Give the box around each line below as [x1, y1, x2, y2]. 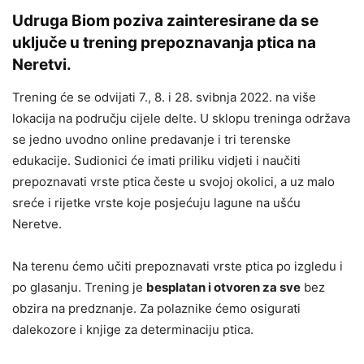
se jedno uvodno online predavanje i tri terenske [12, 132, 291, 147]
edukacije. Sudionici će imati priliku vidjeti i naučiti [12, 153, 301, 168]
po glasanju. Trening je [12, 279, 146, 295]
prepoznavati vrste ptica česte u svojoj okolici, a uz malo [12, 174, 335, 189]
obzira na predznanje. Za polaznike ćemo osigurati [12, 301, 301, 316]
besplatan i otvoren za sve [146, 279, 301, 295]
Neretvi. [12, 55, 71, 74]
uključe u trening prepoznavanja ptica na [12, 33, 316, 52]
